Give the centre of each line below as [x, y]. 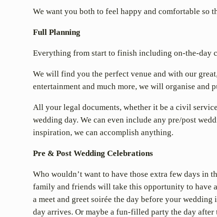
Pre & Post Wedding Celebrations [93, 154]
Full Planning [57, 32]
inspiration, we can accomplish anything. [103, 133]
